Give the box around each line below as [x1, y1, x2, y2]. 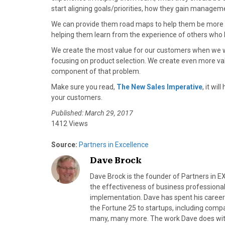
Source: [51, 141, 77, 149]
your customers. [51, 93, 102, 102]
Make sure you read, [51, 83, 117, 91]
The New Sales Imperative [117, 83, 202, 91]
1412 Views [51, 120, 88, 128]
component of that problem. [51, 67, 141, 76]
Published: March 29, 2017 [51, 109, 133, 118]
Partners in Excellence [77, 141, 149, 149]
